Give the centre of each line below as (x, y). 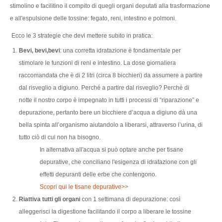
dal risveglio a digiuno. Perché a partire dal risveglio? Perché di (104, 87)
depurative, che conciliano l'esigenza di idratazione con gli (118, 162)
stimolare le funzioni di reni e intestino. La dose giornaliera (97, 63)
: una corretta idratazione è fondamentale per (120, 50)
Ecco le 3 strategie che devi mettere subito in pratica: (81, 35)
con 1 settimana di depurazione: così (130, 199)
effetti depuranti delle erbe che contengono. (98, 174)
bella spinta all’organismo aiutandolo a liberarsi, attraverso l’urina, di (111, 125)
